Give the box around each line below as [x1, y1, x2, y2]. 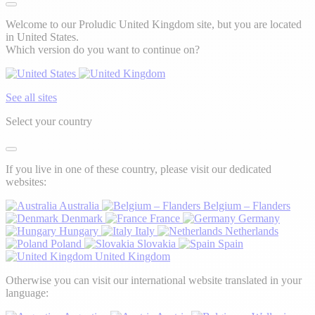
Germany [238, 212, 280, 224]
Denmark [61, 212, 103, 224]
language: [6, 286, 49, 299]
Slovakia [137, 237, 176, 250]
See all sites [6, 91, 57, 103]
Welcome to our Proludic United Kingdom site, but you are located [6, 18, 302, 30]
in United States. [6, 30, 79, 43]
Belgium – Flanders [203, 199, 290, 212]
